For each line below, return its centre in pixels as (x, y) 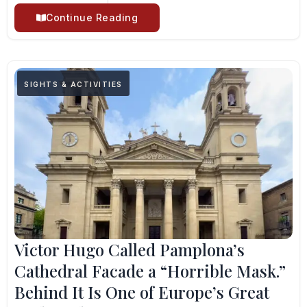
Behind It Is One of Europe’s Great (142, 292)
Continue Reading (92, 17)
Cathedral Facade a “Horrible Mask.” (150, 271)
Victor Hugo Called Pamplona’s (130, 249)
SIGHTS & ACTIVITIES (73, 84)
